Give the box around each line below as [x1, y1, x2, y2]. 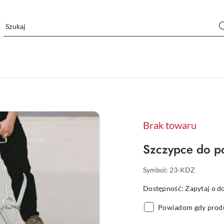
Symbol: [143, 165, 169, 174]
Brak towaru [143, 119, 196, 131]
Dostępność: [143, 184, 185, 192]
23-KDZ [169, 165, 195, 174]
